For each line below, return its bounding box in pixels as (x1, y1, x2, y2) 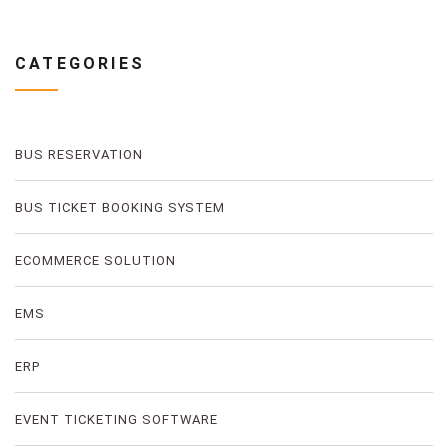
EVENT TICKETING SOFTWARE (15, 411, 219, 427)
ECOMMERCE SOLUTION (15, 252, 176, 268)
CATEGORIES (15, 53, 145, 73)
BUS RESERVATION (15, 146, 143, 162)
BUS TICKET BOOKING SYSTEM (15, 199, 226, 215)
